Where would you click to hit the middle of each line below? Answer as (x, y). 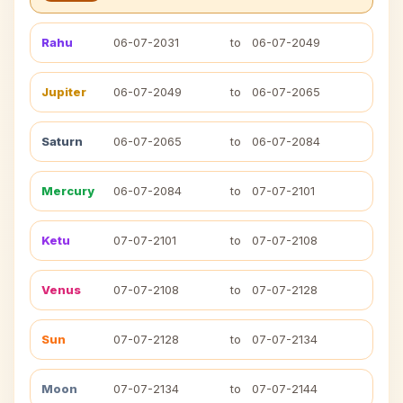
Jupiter (64, 92)
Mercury (68, 191)
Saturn (62, 141)
